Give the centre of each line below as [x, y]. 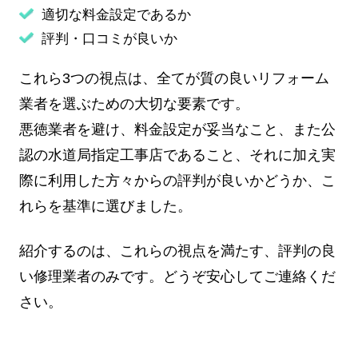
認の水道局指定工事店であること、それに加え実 [177, 155]
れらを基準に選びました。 [105, 207]
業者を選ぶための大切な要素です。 [134, 104]
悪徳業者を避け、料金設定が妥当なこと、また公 [177, 130]
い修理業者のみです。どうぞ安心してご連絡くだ [177, 277]
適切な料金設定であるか [116, 15]
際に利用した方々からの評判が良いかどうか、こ [177, 181]
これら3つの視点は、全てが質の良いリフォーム [174, 79]
